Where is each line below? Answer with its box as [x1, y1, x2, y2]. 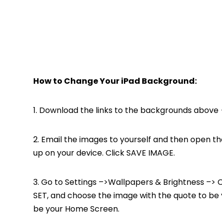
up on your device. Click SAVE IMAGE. [33, 147, 175, 159]
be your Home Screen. [33, 203, 119, 215]
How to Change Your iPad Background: [33, 75, 198, 87]
